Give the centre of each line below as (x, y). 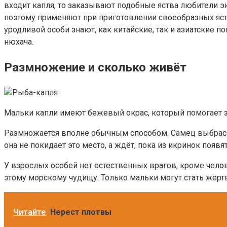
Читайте (30, 212)
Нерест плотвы (81, 212)
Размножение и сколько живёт (95, 68)
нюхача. (19, 42)
